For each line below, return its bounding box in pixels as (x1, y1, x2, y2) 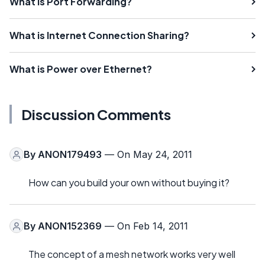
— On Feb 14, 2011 (102, 220, 188, 232)
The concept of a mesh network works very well (28, 248, 235, 261)
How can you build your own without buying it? (28, 176, 230, 189)
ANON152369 (38, 220, 102, 232)
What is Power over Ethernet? (9, 63, 152, 76)
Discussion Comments (21, 105, 171, 124)
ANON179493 (38, 148, 102, 161)
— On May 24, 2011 (102, 148, 192, 161)
